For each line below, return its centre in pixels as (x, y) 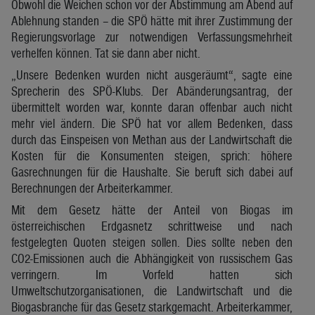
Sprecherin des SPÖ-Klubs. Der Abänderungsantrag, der (152, 91)
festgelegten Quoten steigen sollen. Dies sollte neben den (152, 242)
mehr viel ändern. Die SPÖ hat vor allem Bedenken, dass (152, 123)
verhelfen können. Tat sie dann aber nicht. (106, 53)
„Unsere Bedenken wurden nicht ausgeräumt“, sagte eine (152, 75)
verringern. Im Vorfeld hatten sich (152, 274)
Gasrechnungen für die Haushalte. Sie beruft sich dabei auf (152, 172)
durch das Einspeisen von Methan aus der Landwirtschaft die (152, 139)
